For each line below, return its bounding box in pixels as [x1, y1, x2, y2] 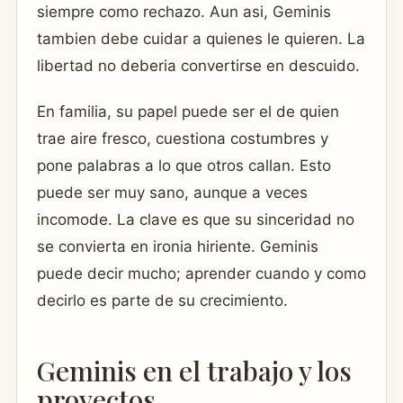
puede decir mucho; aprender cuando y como [37, 264, 366, 283]
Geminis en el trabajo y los [37, 352, 352, 389]
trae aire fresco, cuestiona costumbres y [37, 130, 328, 148]
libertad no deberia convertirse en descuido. [37, 57, 360, 76]
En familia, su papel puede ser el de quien [37, 103, 339, 121]
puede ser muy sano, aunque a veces [37, 184, 308, 202]
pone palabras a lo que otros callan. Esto [37, 157, 331, 175]
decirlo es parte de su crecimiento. [37, 291, 288, 310]
